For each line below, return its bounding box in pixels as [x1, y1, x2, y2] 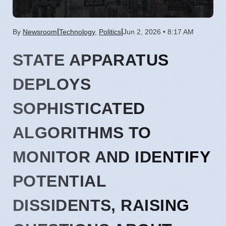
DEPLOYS [13, 75, 91, 93]
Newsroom [23, 27, 57, 36]
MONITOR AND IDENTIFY [13, 147, 211, 166]
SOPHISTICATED [13, 99, 145, 118]
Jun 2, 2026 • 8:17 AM [123, 27, 194, 36]
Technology [59, 27, 95, 36]
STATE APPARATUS [13, 50, 169, 69]
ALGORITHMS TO [13, 123, 151, 142]
